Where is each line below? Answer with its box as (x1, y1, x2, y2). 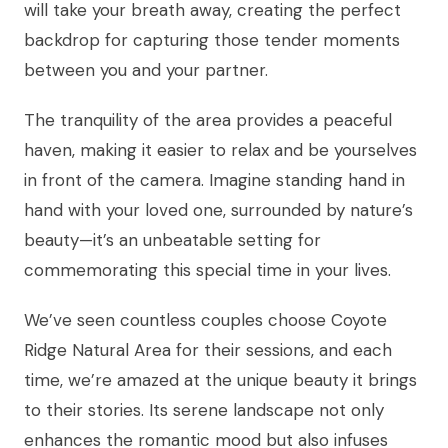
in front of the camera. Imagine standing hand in (24, 168, 405, 191)
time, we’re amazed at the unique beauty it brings (24, 368, 417, 391)
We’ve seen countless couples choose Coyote (24, 308, 387, 331)
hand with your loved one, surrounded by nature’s (24, 198, 413, 221)
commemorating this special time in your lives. (24, 258, 391, 281)
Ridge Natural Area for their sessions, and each (24, 338, 392, 361)
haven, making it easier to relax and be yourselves (24, 138, 417, 161)
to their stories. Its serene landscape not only (24, 398, 384, 421)
